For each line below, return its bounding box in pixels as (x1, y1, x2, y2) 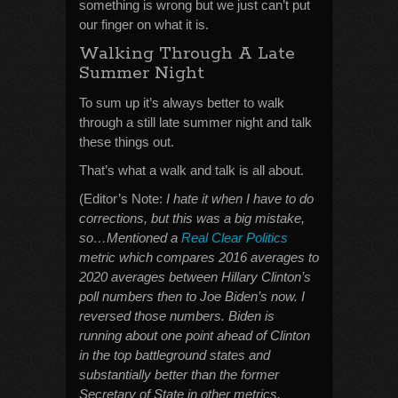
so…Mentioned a (79, 230, 181, 245)
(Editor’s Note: (79, 191, 166, 206)
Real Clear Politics (181, 230, 288, 245)
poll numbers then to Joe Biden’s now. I (79, 289, 305, 304)
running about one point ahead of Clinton (79, 328, 310, 343)
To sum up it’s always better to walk (79, 95, 284, 110)
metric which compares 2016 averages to (79, 250, 319, 265)
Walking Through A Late (79, 43, 295, 65)
